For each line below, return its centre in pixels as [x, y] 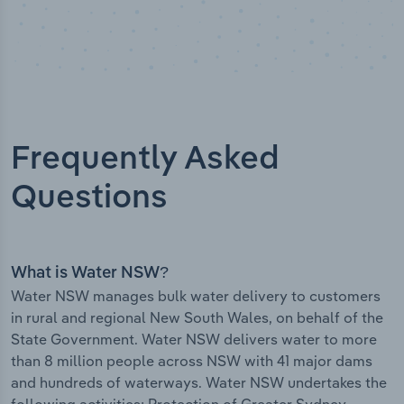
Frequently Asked [145, 160]
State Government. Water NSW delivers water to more [194, 340]
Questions [89, 199]
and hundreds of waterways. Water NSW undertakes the [199, 383]
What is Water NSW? [90, 274]
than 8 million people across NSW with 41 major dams [192, 361]
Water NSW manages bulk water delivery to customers [196, 296]
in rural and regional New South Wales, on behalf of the [197, 318]
